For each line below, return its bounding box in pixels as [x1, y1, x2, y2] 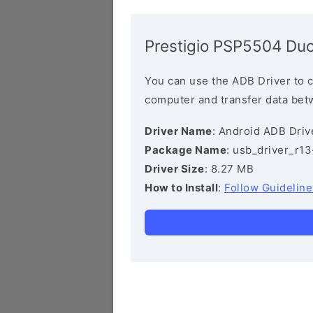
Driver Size [145, 162, 205, 175]
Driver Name [145, 124, 212, 138]
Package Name [145, 143, 226, 156]
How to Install [145, 181, 218, 194]
